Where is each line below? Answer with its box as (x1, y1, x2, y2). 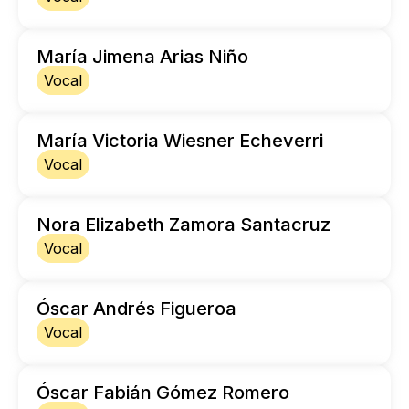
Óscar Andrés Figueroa (37, 298, 236, 320)
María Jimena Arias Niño (37, 46, 248, 68)
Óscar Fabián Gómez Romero (37, 382, 289, 404)
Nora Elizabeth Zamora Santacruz (37, 214, 330, 236)
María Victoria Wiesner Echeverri (37, 130, 323, 152)
